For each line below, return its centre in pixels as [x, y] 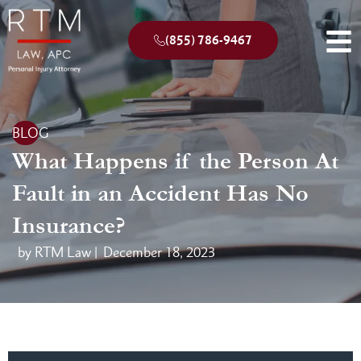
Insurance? [69, 226]
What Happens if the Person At [175, 161]
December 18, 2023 [159, 252]
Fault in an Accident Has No [160, 193]
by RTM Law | [58, 252]
